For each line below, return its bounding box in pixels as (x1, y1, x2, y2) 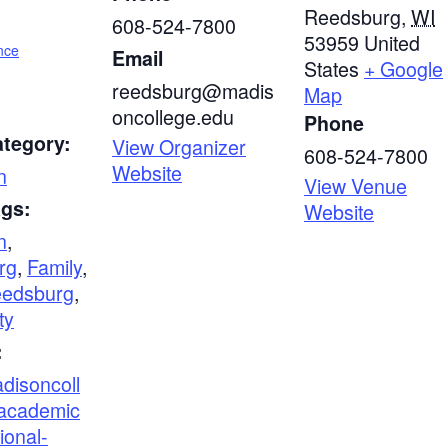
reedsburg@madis (112, 75, 274, 105)
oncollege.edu (112, 101, 234, 131)
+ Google (364, 53, 443, 83)
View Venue (304, 170, 407, 200)
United (364, 27, 420, 57)
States (304, 53, 359, 83)
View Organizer (112, 131, 246, 161)
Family (27, 251, 82, 281)
